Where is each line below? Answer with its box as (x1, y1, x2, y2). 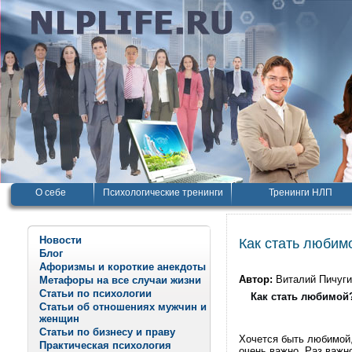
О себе (35, 187, 66, 198)
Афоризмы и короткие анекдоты (39, 261, 206, 273)
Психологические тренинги (102, 187, 223, 198)
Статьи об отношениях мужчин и (39, 301, 207, 313)
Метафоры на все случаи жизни (39, 274, 201, 286)
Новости (39, 234, 82, 246)
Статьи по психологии (39, 288, 152, 299)
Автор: (239, 273, 273, 285)
